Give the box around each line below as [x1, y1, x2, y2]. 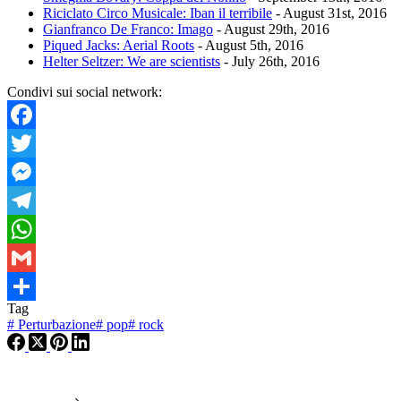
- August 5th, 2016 [194, 37, 303, 53]
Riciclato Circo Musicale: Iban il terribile [43, 4, 272, 21]
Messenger [7, 192, 68, 208]
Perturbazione [14, 316, 96, 332]
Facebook [7, 134, 63, 150]
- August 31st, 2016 [272, 4, 387, 21]
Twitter [7, 163, 47, 179]
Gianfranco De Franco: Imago [43, 21, 213, 37]
